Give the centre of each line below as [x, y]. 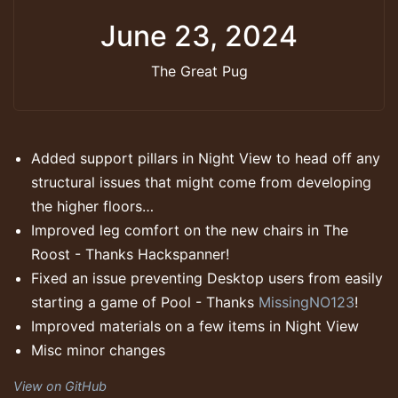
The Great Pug [199, 72]
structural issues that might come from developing [201, 183]
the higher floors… [92, 207]
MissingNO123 [306, 302]
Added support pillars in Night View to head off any [206, 159]
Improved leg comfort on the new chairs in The [190, 231]
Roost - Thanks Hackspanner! [130, 255]
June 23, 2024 [199, 36]
